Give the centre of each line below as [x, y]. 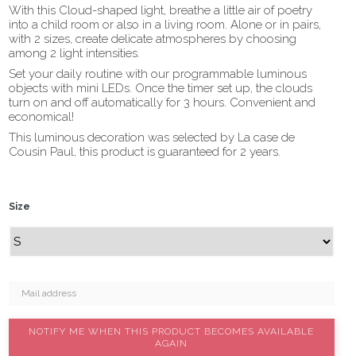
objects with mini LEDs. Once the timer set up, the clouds [161, 88]
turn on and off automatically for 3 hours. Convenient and [162, 103]
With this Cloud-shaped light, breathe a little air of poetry [161, 10]
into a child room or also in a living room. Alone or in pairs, [165, 25]
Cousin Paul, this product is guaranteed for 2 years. [145, 152]
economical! [41, 117]
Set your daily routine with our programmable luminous [158, 74]
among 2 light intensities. [74, 53]
